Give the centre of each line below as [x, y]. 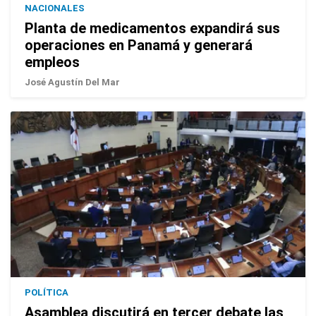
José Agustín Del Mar [72, 83]
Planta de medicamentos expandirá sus [152, 29]
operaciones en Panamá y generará [139, 45]
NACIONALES [55, 8]
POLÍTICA [47, 293]
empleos [52, 62]
